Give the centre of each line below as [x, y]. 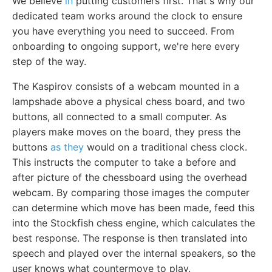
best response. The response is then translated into [130, 238]
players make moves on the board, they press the [126, 131]
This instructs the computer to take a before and [124, 162]
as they [67, 147]
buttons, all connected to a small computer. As [119, 116]
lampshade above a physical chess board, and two [129, 101]
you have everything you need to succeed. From [123, 31]
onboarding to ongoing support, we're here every [126, 46]
